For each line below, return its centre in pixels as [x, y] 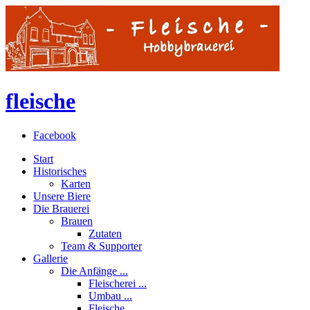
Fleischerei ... [118, 283]
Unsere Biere [62, 196]
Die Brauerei [61, 208]
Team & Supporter [101, 246]
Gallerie [51, 258]
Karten [76, 183]
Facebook [55, 135]
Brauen [77, 221]
